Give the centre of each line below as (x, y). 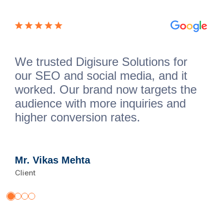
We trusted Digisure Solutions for (101, 62)
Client (25, 173)
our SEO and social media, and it (101, 76)
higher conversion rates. (78, 117)
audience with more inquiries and (100, 104)
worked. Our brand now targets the (106, 90)
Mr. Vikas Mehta (53, 160)
